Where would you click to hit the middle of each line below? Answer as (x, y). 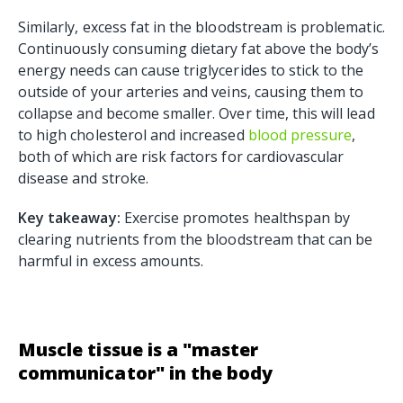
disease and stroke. (83, 179)
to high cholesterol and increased (133, 135)
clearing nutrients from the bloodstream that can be (196, 240)
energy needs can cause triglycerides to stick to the (191, 71)
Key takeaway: (69, 218)
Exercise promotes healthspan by (235, 218)
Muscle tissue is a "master (139, 350)
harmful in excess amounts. (113, 261)
